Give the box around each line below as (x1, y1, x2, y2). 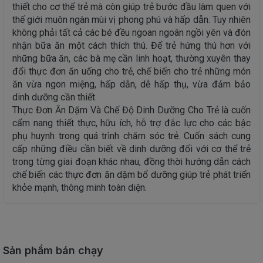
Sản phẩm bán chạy (3, 244, 103, 257)
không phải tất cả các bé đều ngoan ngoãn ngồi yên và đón (12, 26, 251, 38)
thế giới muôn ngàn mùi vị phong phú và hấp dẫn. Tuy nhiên (12, 14, 251, 25)
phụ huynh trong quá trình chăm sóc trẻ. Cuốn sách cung (12, 130, 251, 141)
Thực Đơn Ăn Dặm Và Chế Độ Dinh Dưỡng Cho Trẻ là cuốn (12, 104, 251, 116)
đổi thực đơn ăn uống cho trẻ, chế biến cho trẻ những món (12, 65, 251, 77)
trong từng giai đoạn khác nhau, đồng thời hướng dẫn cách (12, 156, 251, 167)
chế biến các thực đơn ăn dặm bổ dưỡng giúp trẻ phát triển (12, 168, 251, 180)
